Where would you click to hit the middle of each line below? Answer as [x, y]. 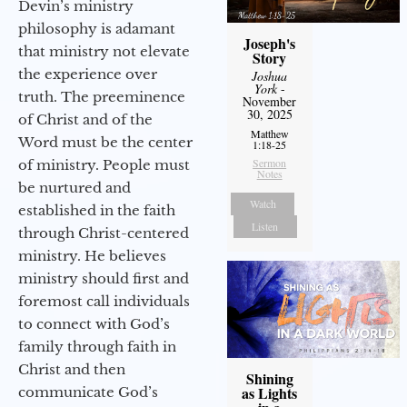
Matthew [269, 133]
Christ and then [72, 369]
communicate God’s [88, 392]
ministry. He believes [92, 255]
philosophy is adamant [97, 28]
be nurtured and [74, 187]
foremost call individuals [104, 301]
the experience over [88, 74]
